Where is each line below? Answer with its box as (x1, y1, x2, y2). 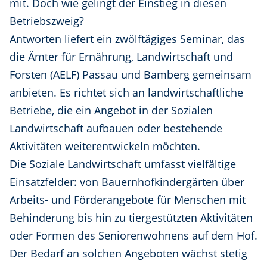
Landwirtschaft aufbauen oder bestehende (10, 121, 222, 136)
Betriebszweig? (10, 14, 84, 29)
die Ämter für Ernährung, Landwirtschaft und (10, 49, 233, 64)
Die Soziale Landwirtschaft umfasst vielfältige (10, 157, 236, 172)
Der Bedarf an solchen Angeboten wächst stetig (10, 246, 247, 261)
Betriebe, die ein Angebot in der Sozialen (10, 103, 213, 118)
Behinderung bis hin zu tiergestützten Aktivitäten (10, 210, 253, 225)
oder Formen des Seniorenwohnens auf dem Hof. (10, 228, 257, 243)
